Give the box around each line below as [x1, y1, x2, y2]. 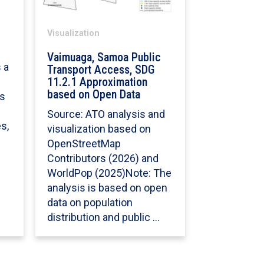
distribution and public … [47, 210, 160, 223]
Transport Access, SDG [47, 62, 154, 77]
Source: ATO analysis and [47, 107, 165, 120]
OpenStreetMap [47, 137, 121, 150]
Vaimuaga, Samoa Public [47, 50, 161, 64]
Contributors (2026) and [47, 151, 159, 164]
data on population [47, 196, 133, 209]
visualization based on [47, 122, 151, 135]
